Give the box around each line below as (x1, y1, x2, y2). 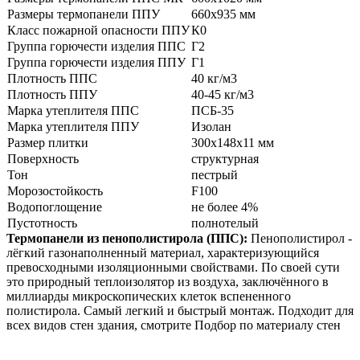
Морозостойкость (7, 184, 103, 198)
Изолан (191, 120, 231, 134)
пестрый (191, 168, 238, 182)
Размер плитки (7, 136, 88, 150)
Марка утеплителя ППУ (7, 120, 139, 134)
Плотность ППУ (7, 88, 97, 102)
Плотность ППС (7, 72, 97, 86)
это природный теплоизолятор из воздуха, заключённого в (6, 275, 329, 289)
